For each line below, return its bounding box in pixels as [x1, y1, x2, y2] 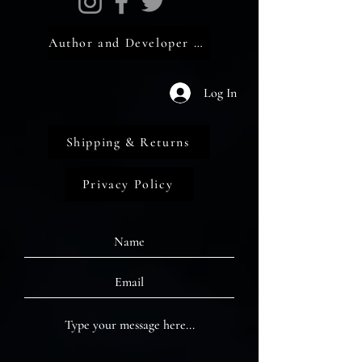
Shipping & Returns [65, 134, 190, 151]
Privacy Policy [82, 176, 174, 193]
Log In [204, 84, 238, 101]
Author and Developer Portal [193, 35, 203, 52]
